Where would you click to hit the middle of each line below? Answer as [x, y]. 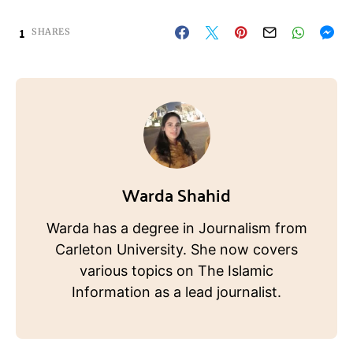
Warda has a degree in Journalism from [176, 229]
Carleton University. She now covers [176, 250]
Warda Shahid [176, 195]
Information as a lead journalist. [176, 292]
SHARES [51, 32]
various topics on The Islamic [176, 271]
